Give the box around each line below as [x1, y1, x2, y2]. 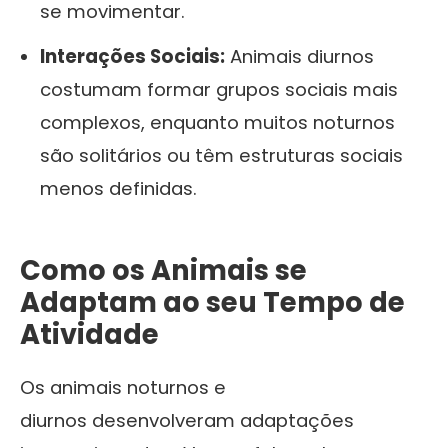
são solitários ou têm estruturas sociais [40, 142, 403, 168]
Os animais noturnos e [20, 374, 226, 400]
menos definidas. [40, 175, 197, 201]
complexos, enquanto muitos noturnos [40, 109, 395, 135]
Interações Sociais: [40, 43, 225, 69]
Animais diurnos [225, 43, 374, 69]
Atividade [20, 314, 159, 354]
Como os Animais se [20, 250, 307, 290]
